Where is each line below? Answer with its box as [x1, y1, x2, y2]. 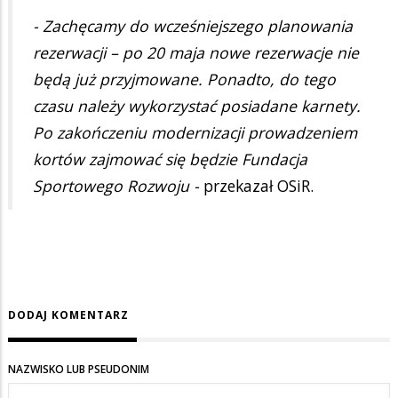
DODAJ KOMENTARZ [8, 307, 129, 323]
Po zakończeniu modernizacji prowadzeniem [33, 122, 357, 144]
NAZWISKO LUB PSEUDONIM [8, 362, 149, 378]
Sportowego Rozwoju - [33, 175, 199, 197]
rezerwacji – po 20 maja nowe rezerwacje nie [33, 42, 359, 64]
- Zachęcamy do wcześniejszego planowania [33, 15, 353, 37]
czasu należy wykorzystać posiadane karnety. [33, 95, 361, 117]
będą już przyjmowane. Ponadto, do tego [33, 68, 336, 91]
